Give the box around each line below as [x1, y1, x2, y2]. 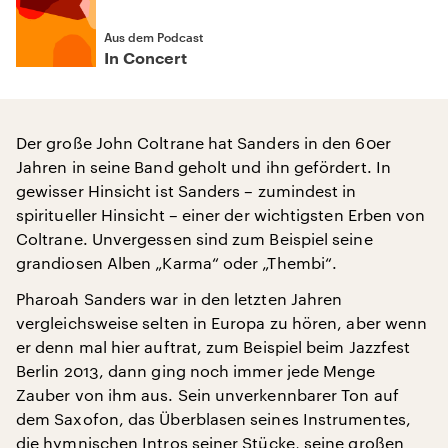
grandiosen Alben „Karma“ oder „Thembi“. [16, 253, 338, 272]
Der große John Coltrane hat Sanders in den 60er [16, 133, 391, 152]
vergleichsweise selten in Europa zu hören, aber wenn [16, 313, 428, 332]
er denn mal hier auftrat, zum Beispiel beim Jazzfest [16, 337, 411, 356]
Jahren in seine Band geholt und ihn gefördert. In [16, 157, 391, 176]
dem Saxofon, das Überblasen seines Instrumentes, [16, 409, 411, 428]
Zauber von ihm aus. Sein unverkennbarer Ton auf [16, 385, 399, 404]
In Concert [104, 51, 187, 67]
